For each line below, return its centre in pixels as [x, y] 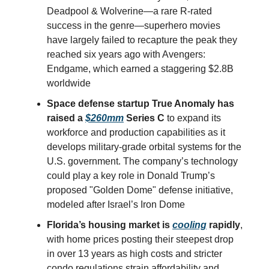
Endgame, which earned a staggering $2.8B [140, 69]
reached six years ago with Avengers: [126, 55]
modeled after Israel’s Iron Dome [116, 205]
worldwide [69, 83]
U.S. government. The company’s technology [142, 162]
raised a [66, 118]
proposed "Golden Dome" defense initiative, [140, 190]
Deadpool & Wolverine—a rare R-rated [129, 11]
